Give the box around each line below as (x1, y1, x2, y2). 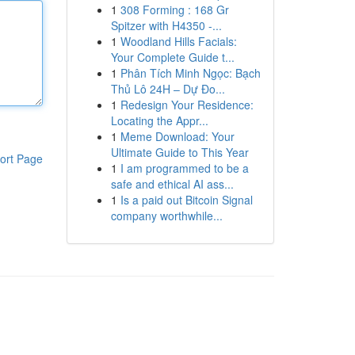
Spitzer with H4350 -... (110, 17, 222, 33)
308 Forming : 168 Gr (120, 2, 229, 17)
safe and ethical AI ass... (110, 176, 234, 192)
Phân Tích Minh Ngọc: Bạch (120, 65, 261, 81)
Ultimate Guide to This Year (110, 144, 249, 160)
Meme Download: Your (120, 128, 235, 144)
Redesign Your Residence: (120, 97, 254, 113)
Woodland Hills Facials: (120, 33, 237, 49)
